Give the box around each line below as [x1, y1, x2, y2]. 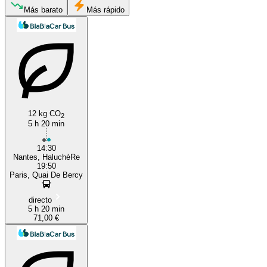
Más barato [24, 5, 63, 14]
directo [29, 195, 52, 204]
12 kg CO [28, 108, 61, 118]
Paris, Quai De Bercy [10, 170, 83, 179]
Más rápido [86, 5, 125, 14]
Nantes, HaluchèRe [13, 152, 80, 162]
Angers [40, 121, 61, 130]
